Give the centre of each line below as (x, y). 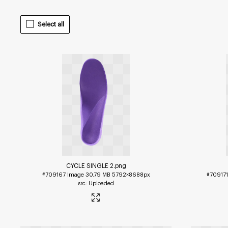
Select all (51, 24)
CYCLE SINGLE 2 (90, 165)
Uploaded (102, 183)
